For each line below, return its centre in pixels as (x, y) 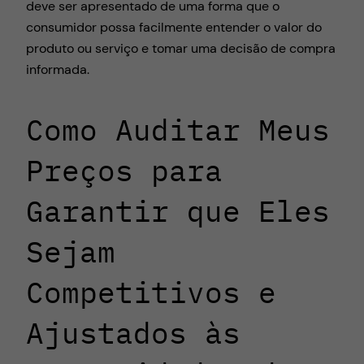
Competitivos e (151, 292)
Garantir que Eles (178, 211)
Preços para (124, 171)
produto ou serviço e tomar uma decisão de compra (181, 49)
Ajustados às (133, 333)
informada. (58, 70)
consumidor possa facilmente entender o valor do (174, 28)
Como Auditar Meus (178, 130)
